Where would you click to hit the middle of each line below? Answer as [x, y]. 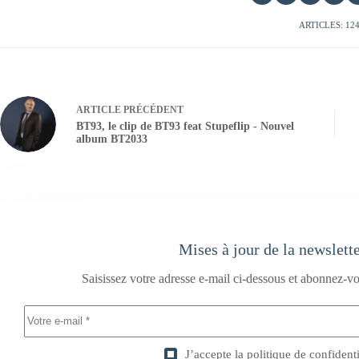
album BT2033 [112, 139]
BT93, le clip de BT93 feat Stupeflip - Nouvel [185, 127]
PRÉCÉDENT [152, 110]
